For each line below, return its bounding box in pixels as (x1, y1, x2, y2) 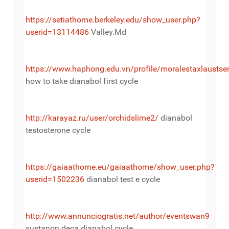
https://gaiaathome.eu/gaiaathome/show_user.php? (26, 162, 215, 172)
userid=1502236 (26, 174, 84, 184)
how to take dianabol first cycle (26, 76, 138, 86)
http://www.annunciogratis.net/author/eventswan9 (26, 211, 210, 221)
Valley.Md (89, 27, 126, 37)
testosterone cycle (26, 125, 90, 135)
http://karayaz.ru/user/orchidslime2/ (26, 112, 158, 123)
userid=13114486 (26, 27, 89, 37)
